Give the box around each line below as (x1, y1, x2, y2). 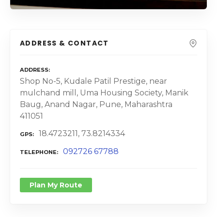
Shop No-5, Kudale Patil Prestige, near (20, 76, 167, 86)
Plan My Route (30, 181, 82, 190)
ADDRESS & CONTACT (20, 38, 109, 48)
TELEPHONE (20, 149, 57, 156)
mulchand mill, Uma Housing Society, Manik (20, 88, 188, 97)
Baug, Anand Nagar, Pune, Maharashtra (20, 99, 172, 109)
